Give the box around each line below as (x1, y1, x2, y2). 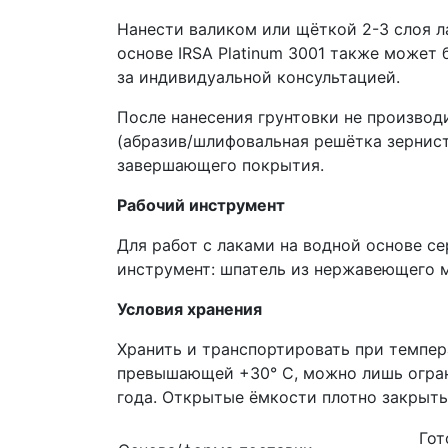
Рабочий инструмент (117, 194, 285, 215)
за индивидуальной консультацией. (117, 66, 400, 87)
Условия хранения (117, 298, 262, 319)
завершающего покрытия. (117, 154, 324, 175)
